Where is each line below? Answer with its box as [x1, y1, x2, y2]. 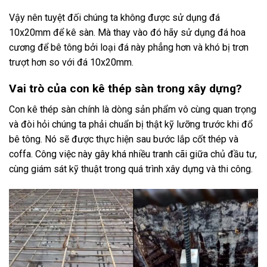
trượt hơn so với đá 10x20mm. [9, 56, 133, 68]
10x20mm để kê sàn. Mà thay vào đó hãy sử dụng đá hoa [9, 26, 246, 38]
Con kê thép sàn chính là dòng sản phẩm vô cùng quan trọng [9, 104, 256, 116]
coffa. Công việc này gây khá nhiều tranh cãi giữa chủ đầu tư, [9, 148, 257, 160]
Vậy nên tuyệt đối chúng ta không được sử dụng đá [9, 11, 220, 23]
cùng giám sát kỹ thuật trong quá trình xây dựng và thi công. [9, 163, 253, 175]
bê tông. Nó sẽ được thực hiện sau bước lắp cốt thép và [9, 133, 238, 145]
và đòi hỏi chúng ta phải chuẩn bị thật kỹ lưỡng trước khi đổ [9, 119, 253, 131]
